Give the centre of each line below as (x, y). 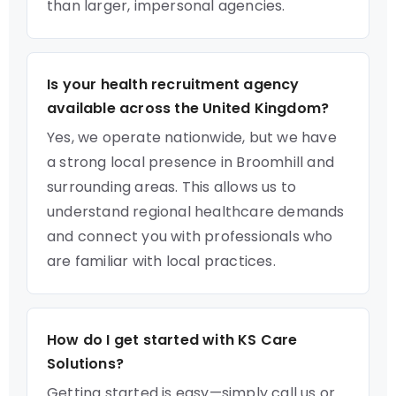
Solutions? (85, 364)
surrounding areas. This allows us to (172, 187)
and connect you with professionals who (190, 236)
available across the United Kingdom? (188, 108)
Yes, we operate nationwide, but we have (192, 137)
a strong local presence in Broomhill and (191, 162)
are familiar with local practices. (161, 261)
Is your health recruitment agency (173, 84)
